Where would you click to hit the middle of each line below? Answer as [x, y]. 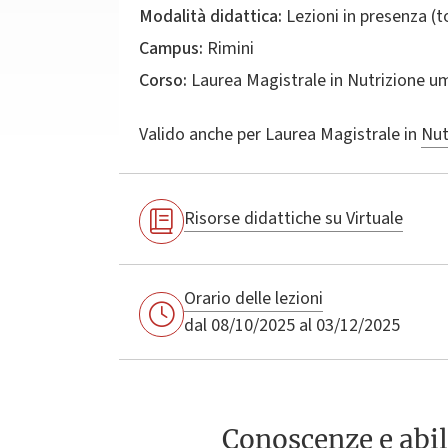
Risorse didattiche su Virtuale [293, 219]
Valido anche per [200, 134]
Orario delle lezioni [253, 298]
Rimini [228, 48]
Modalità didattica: [210, 16]
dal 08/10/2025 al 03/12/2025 [292, 325]
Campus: [171, 48]
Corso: [163, 80]
